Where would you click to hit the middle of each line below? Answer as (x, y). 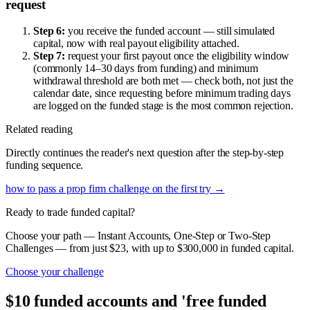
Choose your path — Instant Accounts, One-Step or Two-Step (138, 236)
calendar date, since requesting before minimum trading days (162, 93)
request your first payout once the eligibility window (177, 56)
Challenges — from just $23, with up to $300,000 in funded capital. (150, 248)
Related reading (39, 129)
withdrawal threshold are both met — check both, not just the (163, 81)
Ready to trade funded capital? (71, 212)
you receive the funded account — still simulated (170, 31)
